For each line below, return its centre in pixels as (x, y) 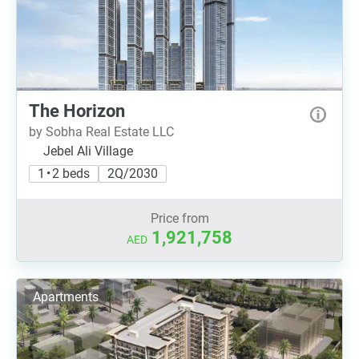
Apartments (66, 297)
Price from (179, 218)
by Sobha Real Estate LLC (101, 132)
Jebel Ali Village (88, 151)
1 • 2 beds (64, 173)
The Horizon (77, 111)
